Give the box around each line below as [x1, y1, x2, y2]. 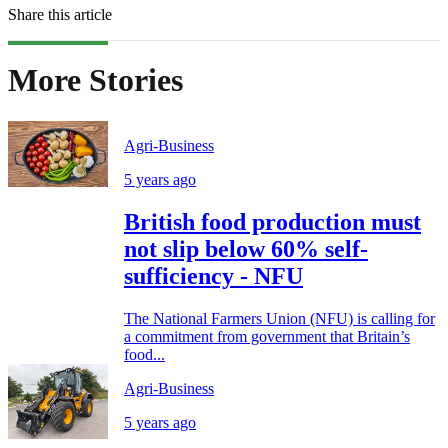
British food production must [124, 208, 421, 235]
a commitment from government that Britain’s [124, 327, 410, 345]
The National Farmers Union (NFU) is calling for [124, 309, 435, 327]
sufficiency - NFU [124, 262, 303, 289]
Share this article [8, 5, 112, 23]
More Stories [8, 62, 183, 99]
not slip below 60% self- [124, 235, 368, 262]
